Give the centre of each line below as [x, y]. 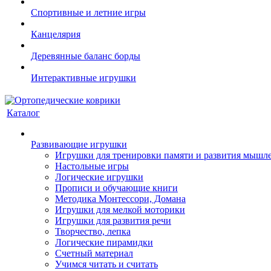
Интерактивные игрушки [83, 78]
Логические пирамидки [104, 242]
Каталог [23, 113]
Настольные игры [92, 166]
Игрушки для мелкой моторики [120, 210]
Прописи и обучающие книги [116, 188]
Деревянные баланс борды [86, 56]
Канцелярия [56, 34]
